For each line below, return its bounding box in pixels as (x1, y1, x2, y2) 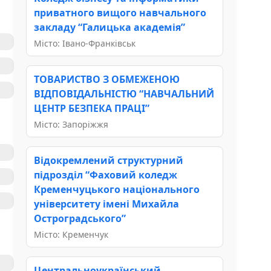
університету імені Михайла (34, 197, 179, 211)
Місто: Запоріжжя (34, 118, 108, 130)
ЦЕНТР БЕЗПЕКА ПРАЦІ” (34, 101, 149, 115)
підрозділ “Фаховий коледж (34, 168, 177, 181)
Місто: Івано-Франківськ (34, 37, 135, 49)
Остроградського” (34, 211, 126, 225)
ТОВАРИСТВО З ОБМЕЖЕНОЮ (34, 72, 180, 86)
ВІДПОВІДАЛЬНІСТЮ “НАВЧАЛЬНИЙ (34, 87, 214, 100)
